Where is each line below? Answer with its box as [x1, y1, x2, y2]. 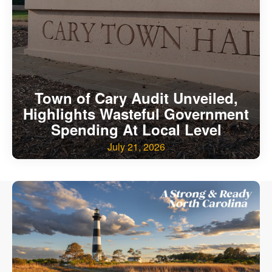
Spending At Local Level [50, 119, 222, 140]
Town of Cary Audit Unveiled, [34, 87, 238, 109]
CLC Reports [31, 14, 91, 30]
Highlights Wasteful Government [23, 103, 249, 124]
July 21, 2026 [107, 140, 165, 154]
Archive [31, 30, 66, 46]
